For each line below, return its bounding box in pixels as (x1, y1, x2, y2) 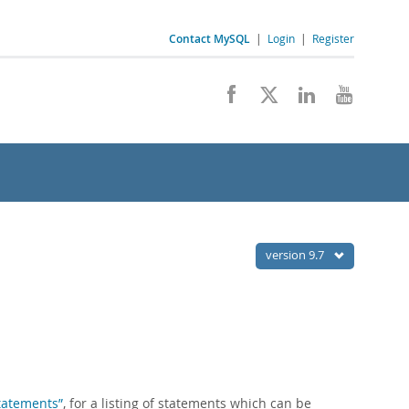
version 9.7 (266, 246, 327, 263)
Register (312, 31, 354, 46)
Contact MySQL (169, 31, 250, 47)
